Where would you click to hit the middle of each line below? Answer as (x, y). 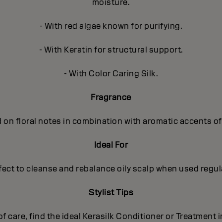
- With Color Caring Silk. (111, 74)
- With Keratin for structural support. (111, 50)
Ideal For (111, 145)
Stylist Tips (111, 193)
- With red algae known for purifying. (111, 26)
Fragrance (111, 98)
